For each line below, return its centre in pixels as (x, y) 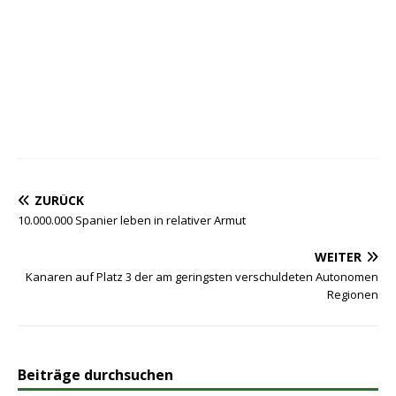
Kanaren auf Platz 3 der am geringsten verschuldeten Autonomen (202, 277)
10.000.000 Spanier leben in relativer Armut (132, 220)
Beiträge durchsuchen (95, 375)
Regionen (353, 294)
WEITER (338, 257)
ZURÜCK (59, 200)
